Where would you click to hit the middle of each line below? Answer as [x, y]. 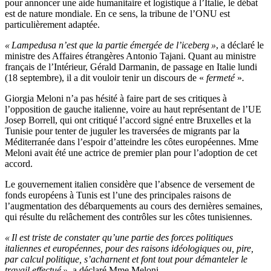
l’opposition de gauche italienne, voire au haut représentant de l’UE [133, 109]
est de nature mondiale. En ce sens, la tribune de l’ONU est [117, 14]
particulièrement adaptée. [52, 25]
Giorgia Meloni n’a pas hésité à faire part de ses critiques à [116, 99]
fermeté [220, 78]
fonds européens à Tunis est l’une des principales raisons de [118, 195]
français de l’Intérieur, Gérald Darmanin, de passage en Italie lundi [131, 67]
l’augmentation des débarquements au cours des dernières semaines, [134, 206]
